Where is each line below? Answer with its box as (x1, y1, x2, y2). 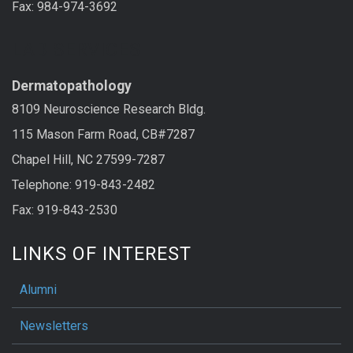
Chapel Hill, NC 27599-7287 (12, 152, 165, 168)
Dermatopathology (12, 78, 132, 95)
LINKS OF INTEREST (12, 242, 191, 265)
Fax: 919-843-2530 (12, 203, 117, 218)
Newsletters (20, 318, 88, 333)
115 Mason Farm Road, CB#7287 (12, 127, 195, 143)
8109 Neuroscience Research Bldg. (12, 102, 206, 117)
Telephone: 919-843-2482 (12, 177, 155, 193)
